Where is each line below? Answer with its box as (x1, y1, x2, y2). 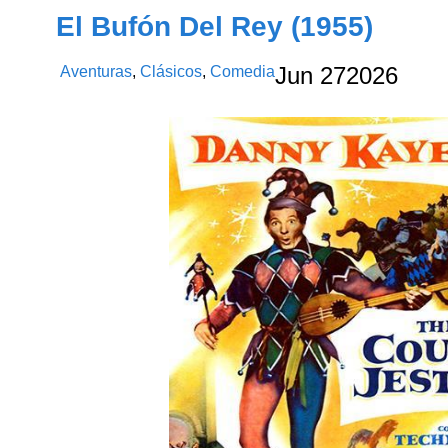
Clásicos (140, 62, 203, 80)
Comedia (210, 62, 276, 80)
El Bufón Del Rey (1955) (56, 10, 374, 42)
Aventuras (60, 62, 133, 80)
